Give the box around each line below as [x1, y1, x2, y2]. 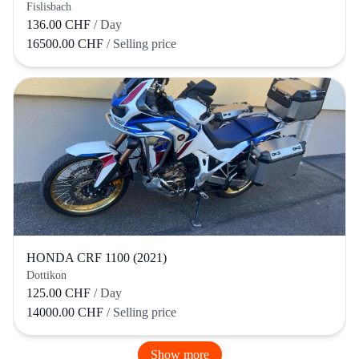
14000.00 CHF [26, 305, 107, 320]
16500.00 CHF [26, 36, 107, 50]
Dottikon [26, 269, 67, 282]
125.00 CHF [26, 286, 91, 301]
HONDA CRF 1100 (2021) [26, 251, 167, 265]
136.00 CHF [26, 17, 91, 31]
